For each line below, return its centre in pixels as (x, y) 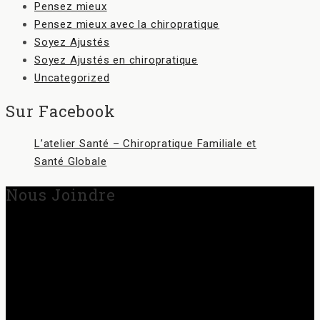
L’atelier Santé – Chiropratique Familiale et (146, 144)
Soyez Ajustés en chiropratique (116, 60)
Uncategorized (72, 78)
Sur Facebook (61, 111)
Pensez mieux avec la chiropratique (127, 25)
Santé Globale (71, 162)
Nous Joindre (61, 195)
